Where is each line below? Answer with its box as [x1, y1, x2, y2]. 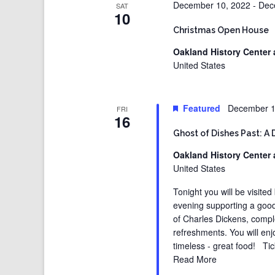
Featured [183, 101, 221, 114]
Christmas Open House [173, 25, 269, 35]
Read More [173, 252, 217, 265]
